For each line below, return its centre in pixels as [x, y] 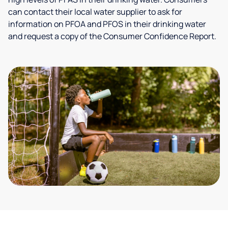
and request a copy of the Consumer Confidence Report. [112, 36]
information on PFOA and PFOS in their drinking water [107, 24]
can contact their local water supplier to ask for [95, 12]
